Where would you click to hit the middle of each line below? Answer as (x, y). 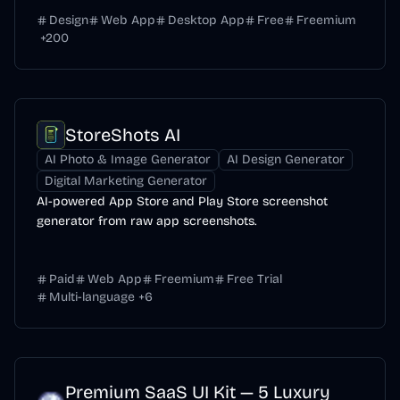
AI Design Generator (286, 159)
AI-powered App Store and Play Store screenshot (182, 201)
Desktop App (206, 20)
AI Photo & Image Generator (128, 159)
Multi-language (92, 297)
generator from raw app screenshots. (146, 221)
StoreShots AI (123, 135)
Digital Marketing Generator (126, 181)
